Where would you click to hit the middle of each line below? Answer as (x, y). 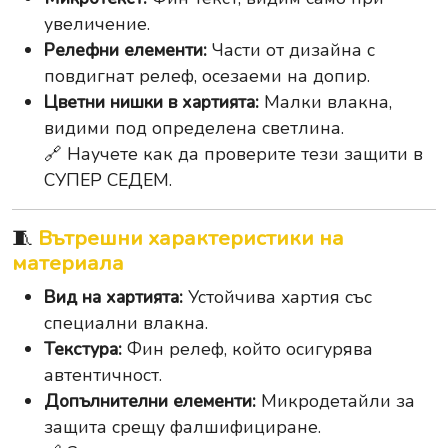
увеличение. (97, 24)
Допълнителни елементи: (150, 401)
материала (68, 263)
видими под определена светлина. (194, 128)
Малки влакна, (325, 102)
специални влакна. (126, 323)
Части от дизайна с (291, 50)
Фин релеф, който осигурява (247, 349)
